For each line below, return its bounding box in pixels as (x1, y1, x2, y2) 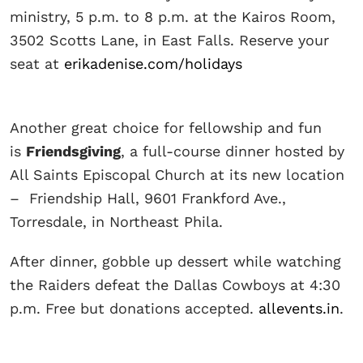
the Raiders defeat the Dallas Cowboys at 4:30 (10, 276, 340, 294)
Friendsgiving (26, 143, 121, 160)
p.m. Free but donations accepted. (10, 300, 258, 318)
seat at (10, 55, 64, 73)
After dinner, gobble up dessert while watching (10, 253, 341, 271)
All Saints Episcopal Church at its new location (10, 166, 344, 184)
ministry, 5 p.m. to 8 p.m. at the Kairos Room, (10, 8, 335, 26)
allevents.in (258, 300, 340, 318)
